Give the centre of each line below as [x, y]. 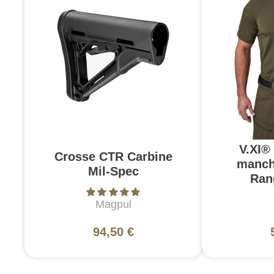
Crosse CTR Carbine [113, 157]
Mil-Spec [113, 172]
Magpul [113, 205]
